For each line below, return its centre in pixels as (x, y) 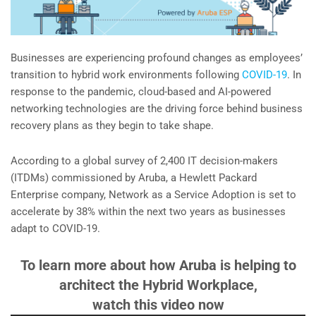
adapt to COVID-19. (55, 228)
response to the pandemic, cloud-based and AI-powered (141, 91)
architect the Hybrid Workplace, (158, 285)
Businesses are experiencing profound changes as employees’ (157, 57)
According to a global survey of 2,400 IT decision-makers (144, 160)
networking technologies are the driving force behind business (157, 108)
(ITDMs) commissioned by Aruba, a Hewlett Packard (134, 177)
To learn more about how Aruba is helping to (158, 266)
